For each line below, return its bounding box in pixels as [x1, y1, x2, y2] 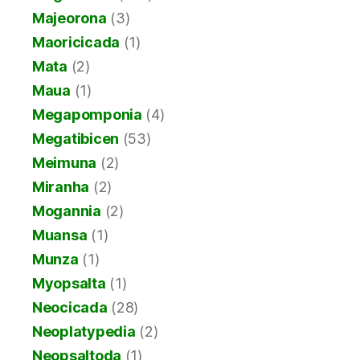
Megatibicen [32, 130, 120, 148]
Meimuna [32, 154, 97, 172]
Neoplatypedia [32, 323, 136, 341]
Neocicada [32, 299, 108, 317]
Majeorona [32, 10, 107, 27]
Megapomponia [32, 106, 142, 124]
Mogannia [32, 202, 101, 220]
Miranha [32, 178, 90, 196]
